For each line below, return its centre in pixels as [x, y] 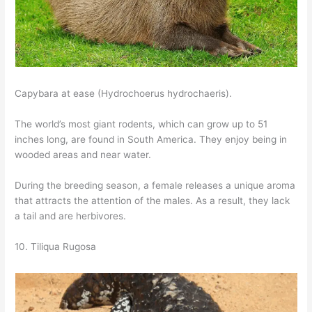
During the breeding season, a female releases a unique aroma [155, 185]
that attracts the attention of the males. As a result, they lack [153, 200]
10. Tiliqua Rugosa [56, 246]
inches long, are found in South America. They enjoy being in [151, 140]
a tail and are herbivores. [71, 216]
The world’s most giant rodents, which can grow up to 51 [141, 124]
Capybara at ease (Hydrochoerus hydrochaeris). [124, 94]
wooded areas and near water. [83, 155]
